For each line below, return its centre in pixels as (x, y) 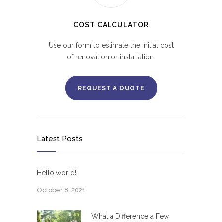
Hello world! (56, 173)
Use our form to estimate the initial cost (111, 45)
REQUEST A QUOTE (111, 88)
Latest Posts (60, 139)
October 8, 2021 (61, 190)
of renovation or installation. (111, 57)
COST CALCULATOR (111, 25)
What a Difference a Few (130, 216)
